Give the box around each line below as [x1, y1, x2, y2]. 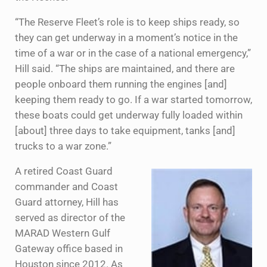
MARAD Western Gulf [14, 228, 110, 240]
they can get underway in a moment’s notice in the [14, 32, 238, 44]
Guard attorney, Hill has [14, 197, 119, 209]
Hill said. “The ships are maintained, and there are [14, 63, 235, 75]
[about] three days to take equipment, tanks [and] [14, 125, 235, 137]
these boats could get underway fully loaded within [14, 110, 243, 122]
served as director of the [14, 212, 125, 224]
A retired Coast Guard [14, 166, 113, 178]
